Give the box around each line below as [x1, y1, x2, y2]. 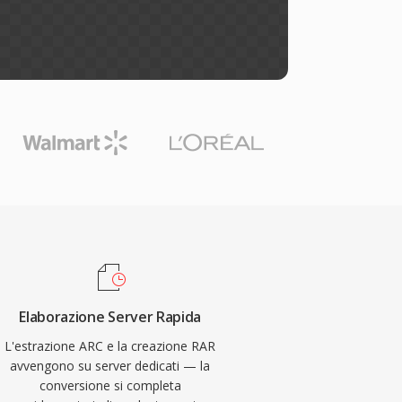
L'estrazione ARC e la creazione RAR [4, 337, 216, 354]
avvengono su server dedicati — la [10, 357, 211, 374]
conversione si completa [39, 377, 181, 394]
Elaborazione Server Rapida [19, 307, 201, 327]
